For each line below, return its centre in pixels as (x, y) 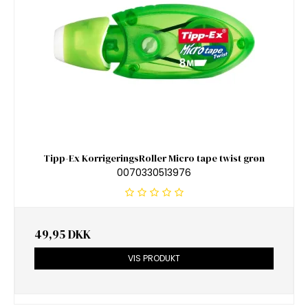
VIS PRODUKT (154, 258)
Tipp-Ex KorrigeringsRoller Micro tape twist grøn (154, 158)
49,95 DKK (63, 234)
